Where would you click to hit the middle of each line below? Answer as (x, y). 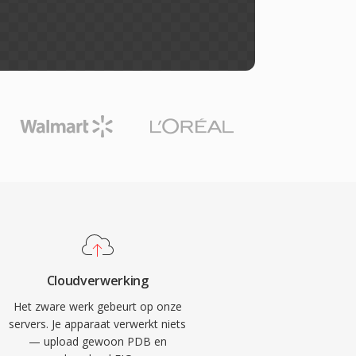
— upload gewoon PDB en (97, 341)
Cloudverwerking (97, 281)
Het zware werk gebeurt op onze (97, 306)
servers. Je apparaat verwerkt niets (98, 324)
